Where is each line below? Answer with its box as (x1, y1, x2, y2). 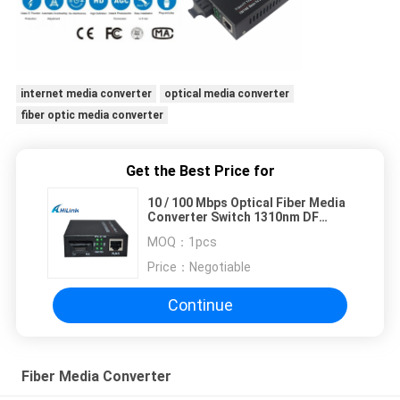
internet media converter (20, 87, 152, 100)
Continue (167, 296, 233, 315)
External (147, 223, 196, 238)
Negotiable (189, 259, 251, 274)
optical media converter (163, 87, 289, 100)
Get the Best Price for (125, 162, 275, 179)
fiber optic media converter (20, 108, 163, 121)
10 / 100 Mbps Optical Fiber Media (147, 195, 346, 210)
